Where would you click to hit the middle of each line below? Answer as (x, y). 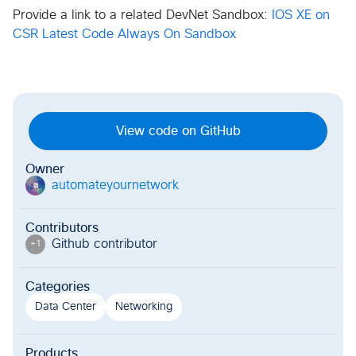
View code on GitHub (178, 131)
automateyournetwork (115, 186)
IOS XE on (301, 15)
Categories (58, 286)
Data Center (66, 306)
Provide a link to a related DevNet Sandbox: (142, 15)
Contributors (62, 228)
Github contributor (104, 244)
